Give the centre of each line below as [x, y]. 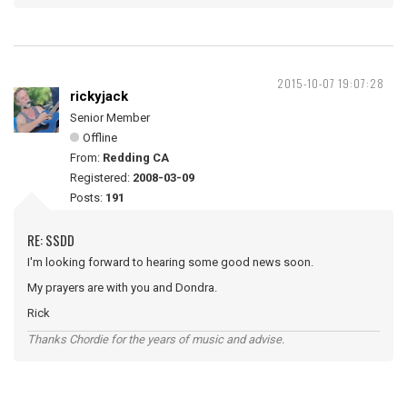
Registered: [101, 177]
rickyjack [99, 96]
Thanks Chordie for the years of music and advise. [156, 339]
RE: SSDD [51, 239]
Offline [100, 137]
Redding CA [136, 157]
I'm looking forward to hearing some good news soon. [170, 262]
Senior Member [110, 117]
